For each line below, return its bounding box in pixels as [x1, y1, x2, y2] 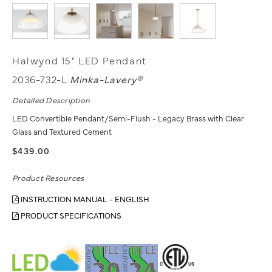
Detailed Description [12, 94, 90, 106]
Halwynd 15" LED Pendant [12, 53, 147, 67]
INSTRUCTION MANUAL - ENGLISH [19, 193, 149, 205]
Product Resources [12, 172, 84, 183]
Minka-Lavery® [69, 72, 143, 86]
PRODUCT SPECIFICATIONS [19, 209, 121, 221]
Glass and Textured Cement [12, 126, 112, 137]
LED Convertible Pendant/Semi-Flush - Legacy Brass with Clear [12, 112, 244, 124]
